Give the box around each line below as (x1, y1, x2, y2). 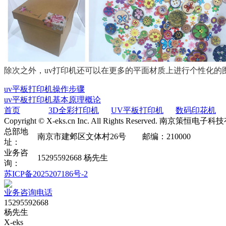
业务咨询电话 (4, 188, 52, 197)
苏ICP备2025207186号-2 (4, 169, 88, 178)
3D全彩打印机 (48, 106, 99, 115)
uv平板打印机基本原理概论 (4, 95, 101, 104)
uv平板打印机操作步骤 (4, 85, 85, 93)
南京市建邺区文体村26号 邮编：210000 (37, 132, 191, 141)
